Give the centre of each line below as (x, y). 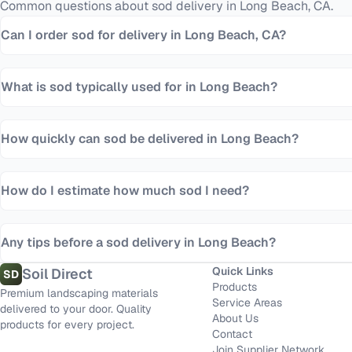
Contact (233, 334)
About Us (236, 318)
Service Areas (247, 302)
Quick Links (243, 271)
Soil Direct (57, 274)
